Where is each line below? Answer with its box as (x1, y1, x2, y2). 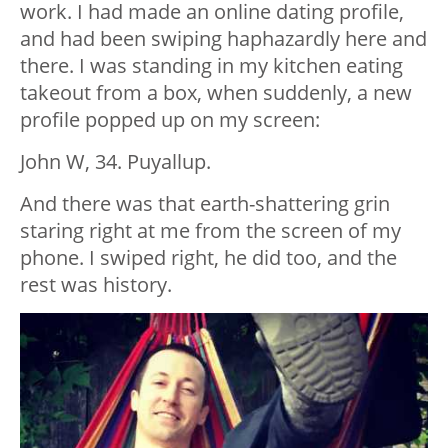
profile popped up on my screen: (20, 106, 320, 134)
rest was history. (20, 271, 172, 299)
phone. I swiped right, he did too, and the (20, 244, 397, 272)
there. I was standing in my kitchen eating (20, 52, 403, 80)
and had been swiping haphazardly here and (20, 25, 427, 53)
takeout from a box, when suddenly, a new (20, 79, 412, 107)
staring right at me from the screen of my (20, 217, 401, 245)
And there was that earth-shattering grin (20, 190, 390, 218)
